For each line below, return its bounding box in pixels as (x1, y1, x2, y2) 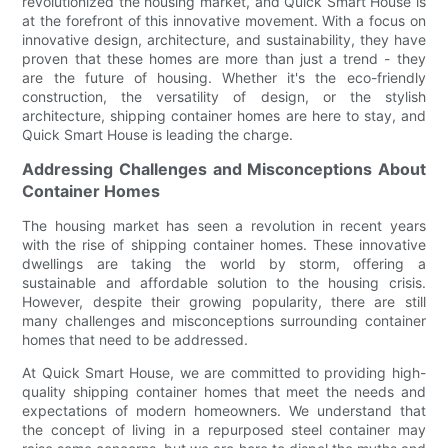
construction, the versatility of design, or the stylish (22, 87, 426, 105)
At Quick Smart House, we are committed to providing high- (22, 363, 426, 381)
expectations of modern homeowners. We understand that (22, 401, 426, 419)
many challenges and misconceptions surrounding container (22, 311, 426, 329)
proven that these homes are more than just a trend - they (22, 49, 426, 67)
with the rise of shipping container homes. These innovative (22, 235, 426, 253)
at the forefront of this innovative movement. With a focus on (22, 11, 426, 29)
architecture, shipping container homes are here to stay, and (22, 106, 426, 124)
